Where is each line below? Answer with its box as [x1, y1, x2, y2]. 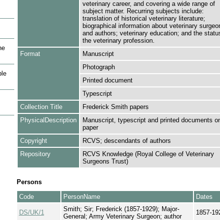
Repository [20, 150, 51, 158]
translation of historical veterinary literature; [82, 15, 205, 22]
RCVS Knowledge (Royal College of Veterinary [82, 150, 214, 158]
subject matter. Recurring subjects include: [82, 7, 204, 15]
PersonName [63, 193, 100, 200]
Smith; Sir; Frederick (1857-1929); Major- [63, 205, 179, 213]
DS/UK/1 [19, 209, 44, 216]
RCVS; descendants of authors [82, 137, 171, 144]
